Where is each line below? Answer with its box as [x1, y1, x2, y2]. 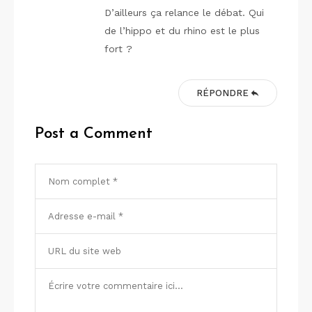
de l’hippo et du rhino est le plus [104, 24, 260, 36]
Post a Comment [35, 125, 153, 142]
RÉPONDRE [196, 87, 249, 98]
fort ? [104, 42, 132, 54]
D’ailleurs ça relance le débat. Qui [104, 6, 264, 18]
